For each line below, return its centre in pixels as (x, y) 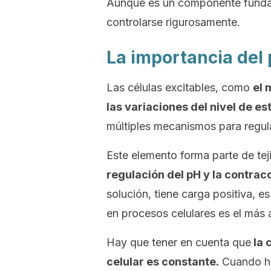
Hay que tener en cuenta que (179, 242)
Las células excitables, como (180, 87)
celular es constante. (163, 262)
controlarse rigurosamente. (173, 22)
